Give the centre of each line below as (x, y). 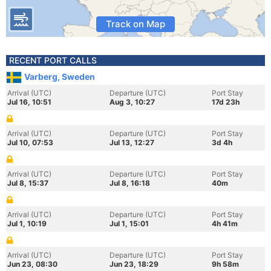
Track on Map (135, 24)
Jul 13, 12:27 (132, 142)
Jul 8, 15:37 (28, 183)
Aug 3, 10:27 (132, 102)
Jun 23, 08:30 (32, 264)
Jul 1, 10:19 (27, 224)
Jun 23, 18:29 (134, 264)
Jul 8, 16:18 (130, 183)
